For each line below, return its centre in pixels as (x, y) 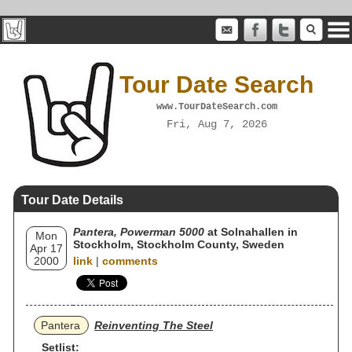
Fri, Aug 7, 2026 (216, 124)
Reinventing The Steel (154, 325)
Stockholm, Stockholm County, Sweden (179, 244)
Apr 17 (46, 248)
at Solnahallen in (251, 232)
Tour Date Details (72, 200)
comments (130, 261)
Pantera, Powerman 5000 (139, 232)
